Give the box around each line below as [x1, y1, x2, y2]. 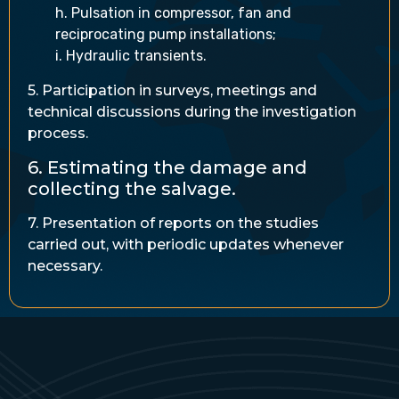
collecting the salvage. [28, 178, 236, 200]
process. [28, 124, 88, 142]
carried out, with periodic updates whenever [28, 235, 344, 253]
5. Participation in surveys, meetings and [28, 81, 317, 99]
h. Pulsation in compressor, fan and [54, 4, 291, 22]
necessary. [28, 256, 102, 274]
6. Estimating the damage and [28, 157, 307, 179]
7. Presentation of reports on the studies [28, 214, 319, 232]
